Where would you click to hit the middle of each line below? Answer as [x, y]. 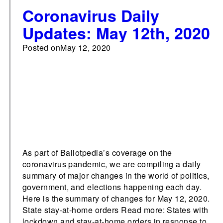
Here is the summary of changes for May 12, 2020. [116, 198]
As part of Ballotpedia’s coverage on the [97, 153]
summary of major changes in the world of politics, [116, 175]
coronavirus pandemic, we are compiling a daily [111, 164]
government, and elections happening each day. [112, 187]
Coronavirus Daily [91, 15]
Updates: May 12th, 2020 [116, 33]
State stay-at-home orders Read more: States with [115, 210]
